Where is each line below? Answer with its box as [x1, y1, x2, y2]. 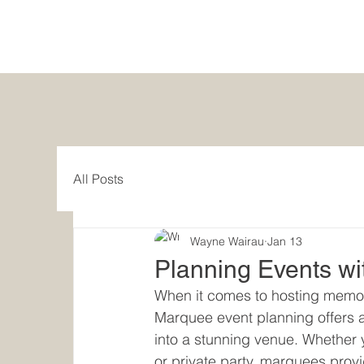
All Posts [73, 171, 124, 188]
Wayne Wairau [190, 233, 265, 249]
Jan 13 [267, 233, 303, 249]
